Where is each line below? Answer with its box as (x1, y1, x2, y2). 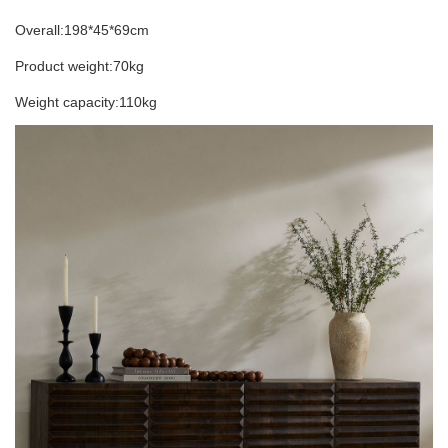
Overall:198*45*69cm (15, 22, 149, 38)
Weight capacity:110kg (15, 94, 157, 110)
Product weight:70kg (15, 58, 144, 74)
